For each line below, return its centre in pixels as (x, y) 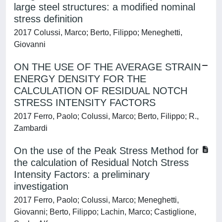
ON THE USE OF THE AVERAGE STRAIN (107, 67)
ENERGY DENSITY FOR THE (80, 79)
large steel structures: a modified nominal (105, 7)
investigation (41, 186)
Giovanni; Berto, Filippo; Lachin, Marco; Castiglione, (105, 212)
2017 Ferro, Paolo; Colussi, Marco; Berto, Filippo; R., (106, 116)
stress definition (48, 19)
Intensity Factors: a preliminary (82, 174)
